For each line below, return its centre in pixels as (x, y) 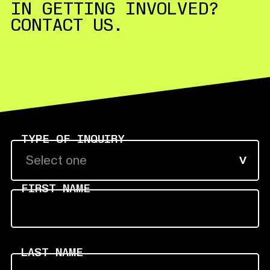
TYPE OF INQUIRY (73, 139)
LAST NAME (52, 252)
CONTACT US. (67, 25)
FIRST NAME (55, 189)
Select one (56, 161)
